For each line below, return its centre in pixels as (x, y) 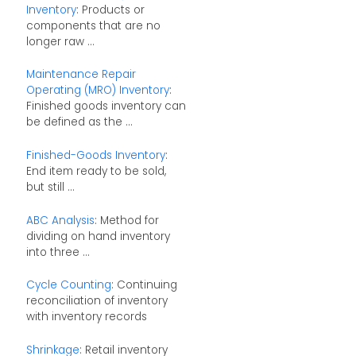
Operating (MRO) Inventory (97, 91)
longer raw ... (60, 41)
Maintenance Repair (81, 75)
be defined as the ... (79, 122)
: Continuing (144, 285)
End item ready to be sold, (96, 171)
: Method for (126, 220)
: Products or (110, 10)
